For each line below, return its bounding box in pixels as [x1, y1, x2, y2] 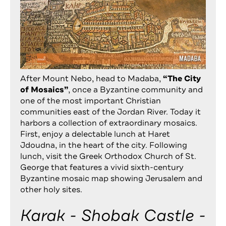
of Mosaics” [20, 84, 68, 95]
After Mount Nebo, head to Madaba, [20, 73, 163, 84]
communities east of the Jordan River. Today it [20, 106, 201, 118]
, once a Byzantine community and [68, 84, 203, 95]
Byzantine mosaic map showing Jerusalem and [20, 173, 202, 184]
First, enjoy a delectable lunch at [20, 128, 148, 140]
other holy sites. [20, 184, 82, 195]
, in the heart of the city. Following [55, 139, 187, 151]
